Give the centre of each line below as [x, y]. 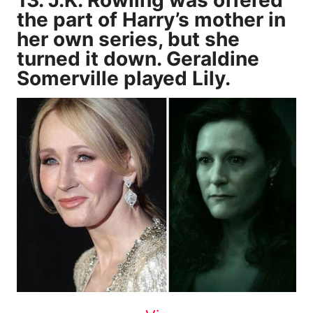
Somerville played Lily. [124, 78]
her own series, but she [128, 39]
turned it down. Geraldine [138, 58]
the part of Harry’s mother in [151, 19]
